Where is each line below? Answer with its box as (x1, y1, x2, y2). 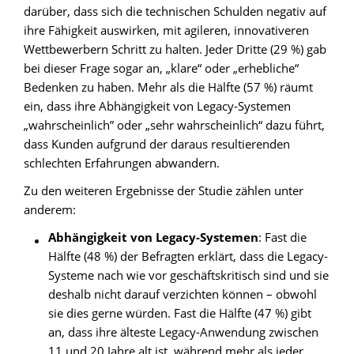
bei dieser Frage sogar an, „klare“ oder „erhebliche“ (24, 59, 299, 76)
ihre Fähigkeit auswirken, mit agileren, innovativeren (24, 21, 309, 38)
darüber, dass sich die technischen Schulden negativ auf (24, 2, 326, 19)
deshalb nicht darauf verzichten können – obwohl (48, 285, 318, 302)
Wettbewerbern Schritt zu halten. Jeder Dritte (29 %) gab (24, 40, 326, 57)
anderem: (24, 201, 76, 217)
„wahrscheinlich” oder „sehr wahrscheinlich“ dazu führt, (24, 116, 325, 133)
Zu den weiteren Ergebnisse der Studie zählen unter (24, 182, 303, 198)
